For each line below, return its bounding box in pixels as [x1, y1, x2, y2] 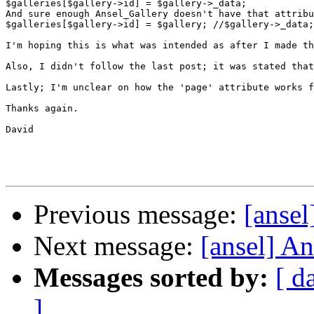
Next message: [34, 231, 200, 261]
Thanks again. [6, 103, 78, 114]
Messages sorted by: [34, 262, 268, 293]
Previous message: [34, 199, 244, 230]
